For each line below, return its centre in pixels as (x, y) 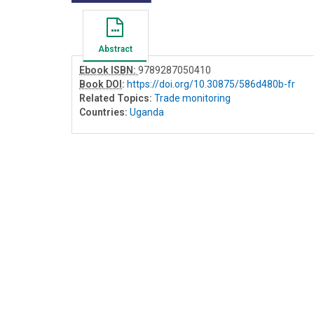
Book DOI (101, 84)
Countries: (103, 112)
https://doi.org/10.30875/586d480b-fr (211, 84)
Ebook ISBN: (109, 70)
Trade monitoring (192, 98)
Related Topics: (116, 98)
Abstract (115, 49)
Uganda (147, 112)
